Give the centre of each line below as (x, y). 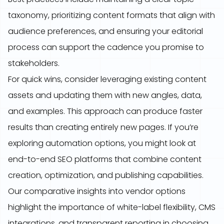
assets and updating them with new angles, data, (105, 95)
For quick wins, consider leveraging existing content (107, 79)
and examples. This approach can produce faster (105, 111)
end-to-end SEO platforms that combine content (105, 159)
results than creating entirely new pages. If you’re (103, 127)
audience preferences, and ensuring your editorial (105, 31)
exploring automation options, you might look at (102, 143)
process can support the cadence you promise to (106, 47)
